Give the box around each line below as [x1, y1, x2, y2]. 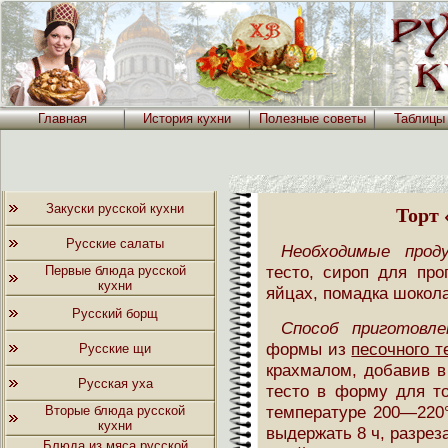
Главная [38, 111, 87, 126]
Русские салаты [66, 236, 165, 251]
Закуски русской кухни [46, 201, 185, 216]
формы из [266, 339, 352, 360]
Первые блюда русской [45, 263, 186, 278]
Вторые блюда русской [45, 403, 186, 418]
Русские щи [79, 341, 152, 356]
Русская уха [78, 376, 153, 391]
